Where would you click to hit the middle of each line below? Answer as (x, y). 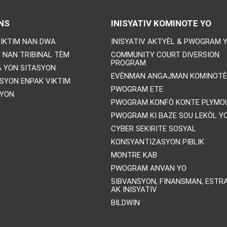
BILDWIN (125, 203)
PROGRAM (128, 63)
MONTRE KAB (134, 155)
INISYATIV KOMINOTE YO (161, 24)
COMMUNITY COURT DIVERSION (165, 55)
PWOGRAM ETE (137, 89)
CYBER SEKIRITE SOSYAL (153, 129)
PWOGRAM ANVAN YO (148, 168)
